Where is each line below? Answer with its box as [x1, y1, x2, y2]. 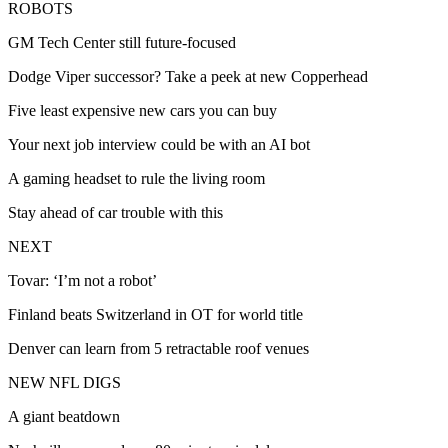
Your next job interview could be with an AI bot [8, 136, 310, 154]
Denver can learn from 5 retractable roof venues [8, 340, 309, 358]
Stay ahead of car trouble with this [8, 204, 223, 222]
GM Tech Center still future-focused [8, 34, 236, 52]
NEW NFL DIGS [8, 374, 121, 392]
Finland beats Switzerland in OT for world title [8, 306, 303, 324]
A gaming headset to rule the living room [8, 170, 265, 188]
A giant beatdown [8, 408, 120, 426]
